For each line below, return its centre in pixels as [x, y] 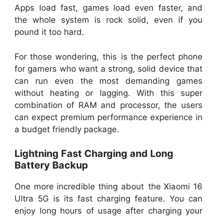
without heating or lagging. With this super [108, 93]
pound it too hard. [49, 32]
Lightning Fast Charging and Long [94, 154]
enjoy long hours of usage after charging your [108, 211]
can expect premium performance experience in [108, 117]
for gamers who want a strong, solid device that [108, 69]
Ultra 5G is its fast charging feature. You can [108, 199]
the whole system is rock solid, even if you [108, 20]
